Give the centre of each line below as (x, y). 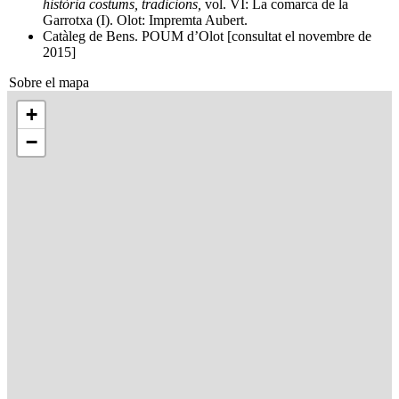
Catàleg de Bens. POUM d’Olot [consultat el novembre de (207, 36)
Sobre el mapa (49, 82)
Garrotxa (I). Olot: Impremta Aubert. (145, 20)
